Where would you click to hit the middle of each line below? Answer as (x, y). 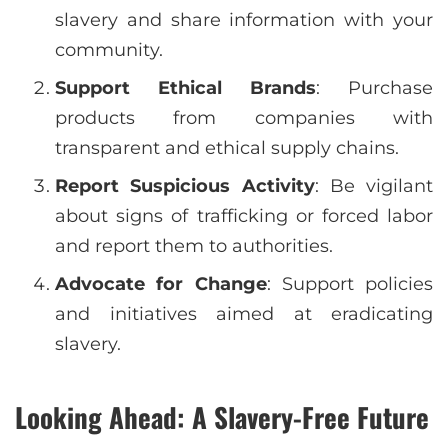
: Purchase (374, 88)
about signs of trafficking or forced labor (244, 216)
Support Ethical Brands (185, 88)
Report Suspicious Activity (185, 186)
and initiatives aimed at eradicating (244, 314)
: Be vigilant (373, 186)
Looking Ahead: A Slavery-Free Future (222, 417)
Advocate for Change (161, 284)
